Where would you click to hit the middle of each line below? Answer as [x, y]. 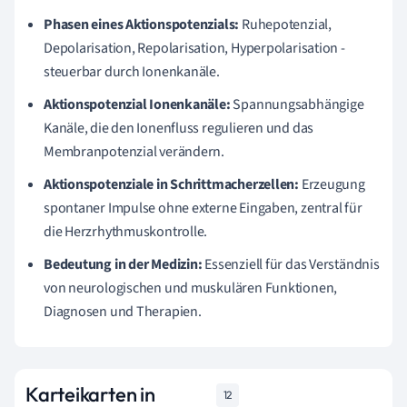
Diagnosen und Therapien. [123, 311]
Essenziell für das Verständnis [291, 264]
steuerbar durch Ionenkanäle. [132, 71]
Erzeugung [332, 184]
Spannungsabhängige [297, 104]
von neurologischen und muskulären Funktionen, [191, 288]
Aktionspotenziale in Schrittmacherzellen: [171, 184]
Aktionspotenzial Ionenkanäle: [137, 104]
